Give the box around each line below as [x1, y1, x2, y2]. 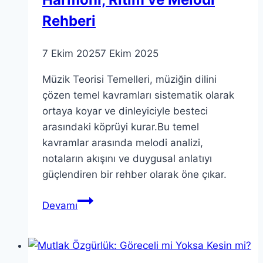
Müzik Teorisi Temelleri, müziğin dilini [42, 73, 217, 86]
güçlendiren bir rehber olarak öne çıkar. [42, 168, 227, 181]
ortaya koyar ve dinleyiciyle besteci [42, 105, 208, 117]
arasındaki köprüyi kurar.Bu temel [42, 121, 199, 133]
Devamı [42, 200, 77, 212]
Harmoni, [77, 241, 120, 254]
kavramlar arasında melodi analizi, [42, 137, 203, 149]
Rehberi [42, 12, 96, 30]
